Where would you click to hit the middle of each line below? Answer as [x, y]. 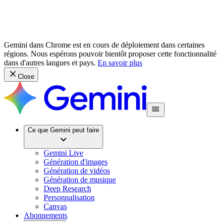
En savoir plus [120, 63]
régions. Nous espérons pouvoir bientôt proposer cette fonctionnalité [110, 54]
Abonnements [46, 215]
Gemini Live [63, 153]
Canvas [55, 206]
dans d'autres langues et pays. [50, 63]
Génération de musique [80, 180]
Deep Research [67, 189]
